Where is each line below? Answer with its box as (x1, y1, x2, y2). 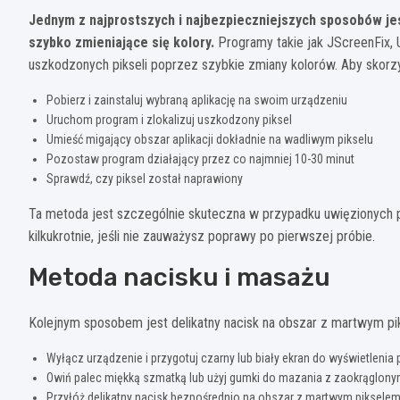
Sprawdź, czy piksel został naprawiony (46, 171, 243, 187)
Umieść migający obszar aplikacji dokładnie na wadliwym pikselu (46, 132, 373, 147)
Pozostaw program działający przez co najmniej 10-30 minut (46, 152, 354, 167)
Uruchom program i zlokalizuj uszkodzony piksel (46, 112, 292, 128)
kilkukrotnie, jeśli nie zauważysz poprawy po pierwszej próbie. (29, 228, 375, 246)
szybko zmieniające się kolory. (29, 34, 214, 52)
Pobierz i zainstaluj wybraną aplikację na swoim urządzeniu (46, 93, 347, 108)
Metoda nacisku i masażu (29, 262, 330, 293)
